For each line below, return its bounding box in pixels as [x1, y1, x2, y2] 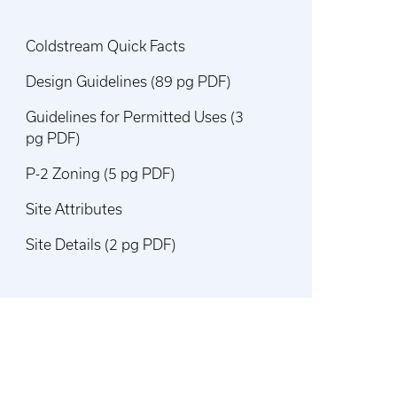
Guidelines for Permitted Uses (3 [26, 109, 245, 126]
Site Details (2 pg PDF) [26, 237, 176, 253]
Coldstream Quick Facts [26, 38, 186, 55]
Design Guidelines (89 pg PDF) [26, 74, 231, 90]
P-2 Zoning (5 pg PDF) [26, 166, 175, 183]
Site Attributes [26, 201, 123, 218]
